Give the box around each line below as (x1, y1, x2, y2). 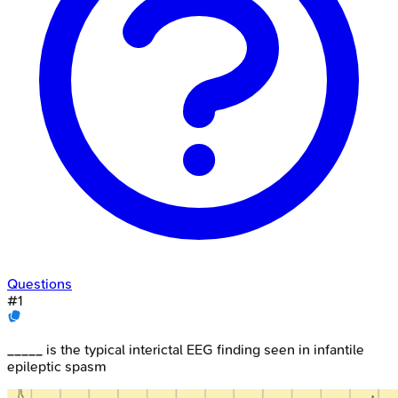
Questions (7, 275, 72, 292)
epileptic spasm (7, 357, 107, 375)
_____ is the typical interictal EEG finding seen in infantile (7, 340, 364, 358)
